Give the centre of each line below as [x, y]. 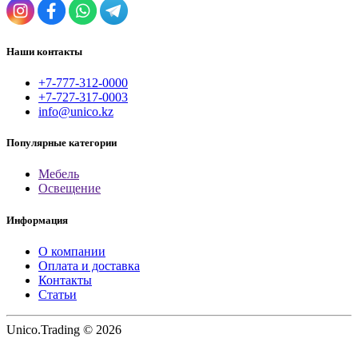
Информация [37, 220]
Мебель [59, 174]
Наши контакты [44, 51]
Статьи [58, 294]
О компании [72, 251]
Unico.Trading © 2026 [64, 329]
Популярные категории [62, 143]
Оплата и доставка [89, 265]
